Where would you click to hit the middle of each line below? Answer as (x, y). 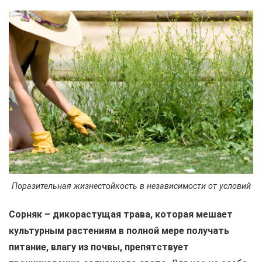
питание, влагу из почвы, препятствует (99, 247)
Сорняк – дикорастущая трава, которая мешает (121, 215)
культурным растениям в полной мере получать (119, 231)
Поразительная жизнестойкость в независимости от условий (131, 187)
